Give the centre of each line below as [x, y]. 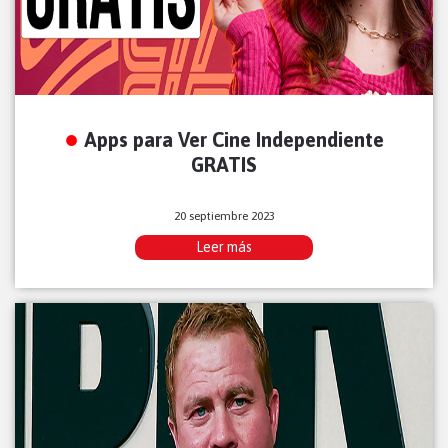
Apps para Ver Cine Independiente [234, 140]
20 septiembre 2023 [224, 216]
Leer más [224, 247]
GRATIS [224, 165]
